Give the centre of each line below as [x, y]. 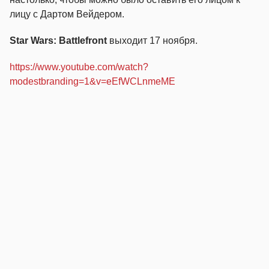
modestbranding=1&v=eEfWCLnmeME [92, 81]
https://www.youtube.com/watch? [79, 67]
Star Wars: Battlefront [58, 40]
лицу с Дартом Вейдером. [67, 14]
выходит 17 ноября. [152, 40]
